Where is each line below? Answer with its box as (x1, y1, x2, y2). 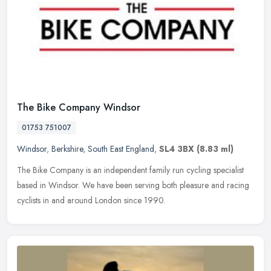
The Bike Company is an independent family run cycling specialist (17, 164, 244, 177)
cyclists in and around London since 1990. (17, 194, 166, 207)
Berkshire (51, 143, 83, 155)
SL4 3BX (159, 143, 194, 155)
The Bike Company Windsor (17, 100, 140, 115)
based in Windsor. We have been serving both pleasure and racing (17, 179, 249, 192)
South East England (88, 143, 154, 155)
